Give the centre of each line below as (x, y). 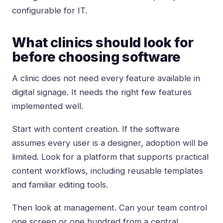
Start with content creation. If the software (96, 129)
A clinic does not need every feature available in (106, 78)
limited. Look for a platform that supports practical (110, 157)
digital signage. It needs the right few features (102, 92)
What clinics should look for (103, 43)
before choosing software (96, 57)
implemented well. (48, 106)
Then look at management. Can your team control (110, 208)
